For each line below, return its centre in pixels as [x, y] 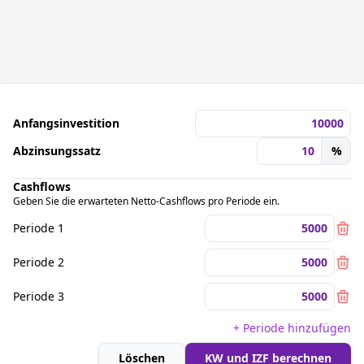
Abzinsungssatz [57, 151]
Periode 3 [39, 296]
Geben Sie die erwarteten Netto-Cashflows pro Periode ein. [146, 201]
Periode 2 [39, 262]
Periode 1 [39, 228]
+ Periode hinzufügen [292, 328]
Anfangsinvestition [66, 123]
